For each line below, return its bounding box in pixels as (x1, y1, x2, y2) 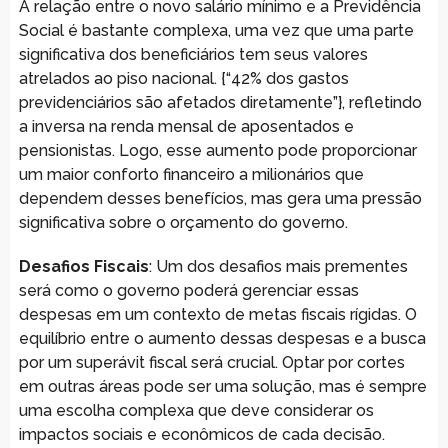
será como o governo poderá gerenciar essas (18, 280, 359, 300)
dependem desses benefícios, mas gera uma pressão (18, 188, 422, 208)
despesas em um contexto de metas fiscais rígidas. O (18, 304, 417, 324)
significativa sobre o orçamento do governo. (18, 212, 348, 232)
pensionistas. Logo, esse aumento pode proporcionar (18, 140, 417, 160)
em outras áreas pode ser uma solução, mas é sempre (18, 376, 427, 396)
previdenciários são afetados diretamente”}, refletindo (18, 92, 422, 112)
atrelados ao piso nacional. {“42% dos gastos (18, 68, 349, 88)
